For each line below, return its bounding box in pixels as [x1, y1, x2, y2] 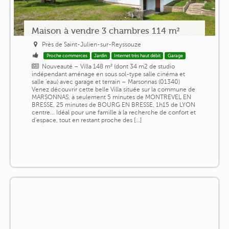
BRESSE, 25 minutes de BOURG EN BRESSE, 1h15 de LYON [31, 101, 195, 108]
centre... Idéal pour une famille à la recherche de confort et [31, 108, 196, 116]
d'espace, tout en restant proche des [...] [31, 116, 142, 124]
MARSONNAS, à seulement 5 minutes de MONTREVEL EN [31, 93, 191, 101]
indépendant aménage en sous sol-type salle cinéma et [31, 70, 185, 78]
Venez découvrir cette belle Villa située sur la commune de [31, 85, 195, 93]
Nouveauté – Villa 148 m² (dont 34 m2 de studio [42, 62, 175, 70]
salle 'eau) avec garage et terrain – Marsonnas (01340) [31, 78, 180, 85]
